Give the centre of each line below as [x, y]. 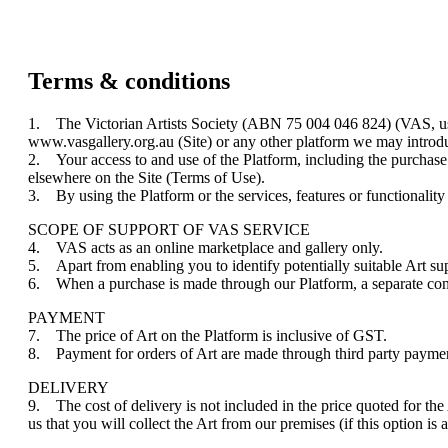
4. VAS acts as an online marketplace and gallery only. [205, 247]
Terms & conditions [129, 80]
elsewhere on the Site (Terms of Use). [146, 177]
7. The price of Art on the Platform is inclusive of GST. [209, 335]
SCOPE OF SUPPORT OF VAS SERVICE [169, 229]
